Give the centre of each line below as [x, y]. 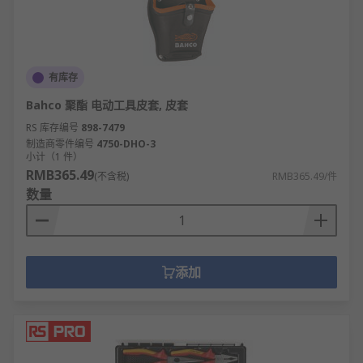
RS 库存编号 [52, 128]
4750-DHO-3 [126, 144]
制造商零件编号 [60, 144]
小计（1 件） [54, 157]
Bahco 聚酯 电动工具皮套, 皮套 [107, 105]
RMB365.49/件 [305, 176]
